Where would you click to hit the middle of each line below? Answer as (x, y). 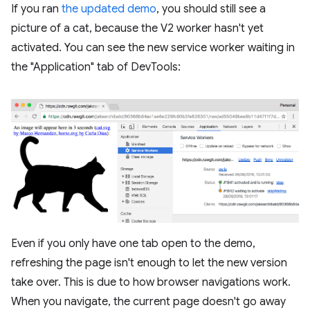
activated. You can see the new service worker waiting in (153, 47)
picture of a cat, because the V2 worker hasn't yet (137, 28)
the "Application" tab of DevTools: (96, 67)
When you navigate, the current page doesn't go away (148, 301)
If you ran (36, 9)
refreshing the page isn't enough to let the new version (149, 263)
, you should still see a (211, 9)
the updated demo (109, 9)
